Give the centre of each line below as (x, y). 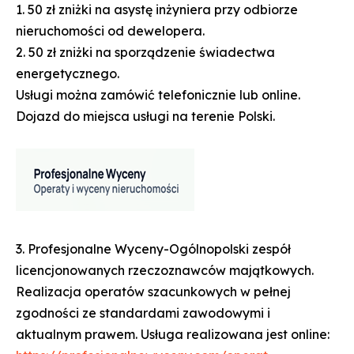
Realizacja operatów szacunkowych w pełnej (153, 291)
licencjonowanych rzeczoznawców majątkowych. (165, 270)
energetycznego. (69, 73)
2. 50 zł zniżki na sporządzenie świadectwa (145, 52)
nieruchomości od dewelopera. (112, 30)
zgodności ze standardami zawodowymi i (143, 313)
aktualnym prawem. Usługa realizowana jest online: (173, 334)
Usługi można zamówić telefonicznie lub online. (158, 94)
